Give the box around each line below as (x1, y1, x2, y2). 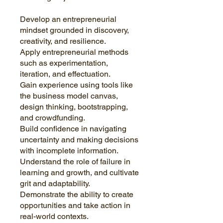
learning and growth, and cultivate (20, 167, 139, 177)
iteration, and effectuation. (20, 69, 111, 79)
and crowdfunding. (20, 112, 85, 122)
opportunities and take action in (20, 200, 130, 210)
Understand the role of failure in (20, 156, 130, 166)
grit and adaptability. (20, 178, 90, 188)
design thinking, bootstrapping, (20, 102, 128, 111)
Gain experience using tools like (20, 80, 133, 90)
